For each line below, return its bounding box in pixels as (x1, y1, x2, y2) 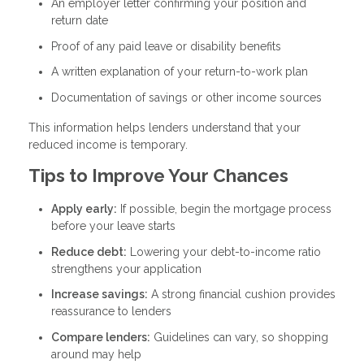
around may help (51, 347, 141, 361)
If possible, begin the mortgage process (117, 202, 331, 216)
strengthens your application (51, 262, 201, 275)
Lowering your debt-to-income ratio (127, 245, 321, 258)
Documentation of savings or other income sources (51, 90, 322, 104)
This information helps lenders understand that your (28, 121, 301, 135)
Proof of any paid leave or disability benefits (51, 39, 281, 53)
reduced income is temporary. (28, 138, 188, 152)
